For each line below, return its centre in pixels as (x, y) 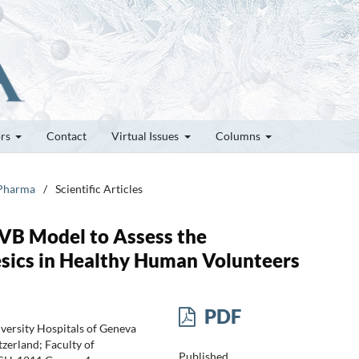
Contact (67, 135)
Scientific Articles (99, 188)
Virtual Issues (146, 135)
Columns (239, 135)
